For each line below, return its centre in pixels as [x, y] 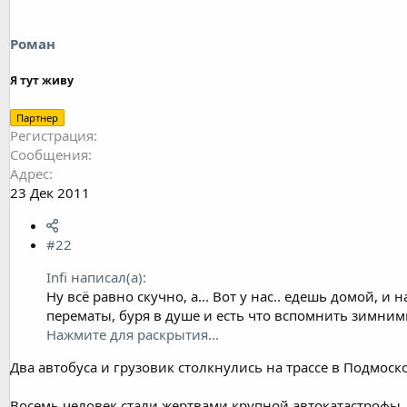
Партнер [37, 118]
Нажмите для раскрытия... [133, 334]
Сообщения [49, 154]
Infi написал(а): [96, 277]
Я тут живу [42, 81]
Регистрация [52, 135]
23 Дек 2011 [50, 193]
